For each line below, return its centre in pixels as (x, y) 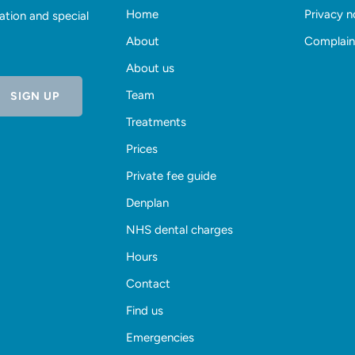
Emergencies (160, 338)
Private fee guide (171, 176)
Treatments (156, 122)
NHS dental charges (179, 230)
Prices (142, 149)
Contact (148, 284)
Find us (145, 311)
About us (150, 69)
